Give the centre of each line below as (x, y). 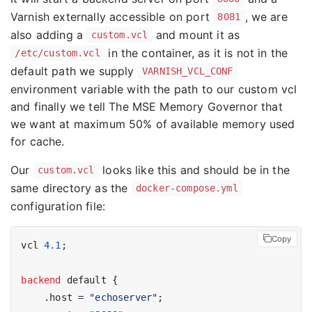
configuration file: (58, 206)
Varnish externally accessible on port (112, 16)
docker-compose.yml (187, 188)
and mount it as (196, 34)
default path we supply (74, 71)
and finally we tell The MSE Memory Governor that (147, 106)
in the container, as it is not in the (196, 53)
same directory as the (71, 188)
